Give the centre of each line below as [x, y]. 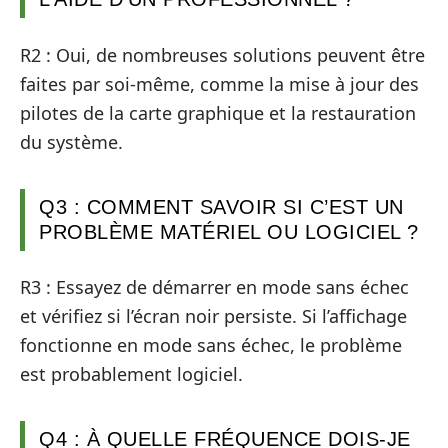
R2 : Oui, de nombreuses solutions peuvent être [222, 54]
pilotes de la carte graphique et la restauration [218, 112]
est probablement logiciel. [131, 374]
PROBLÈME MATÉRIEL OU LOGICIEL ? [229, 231]
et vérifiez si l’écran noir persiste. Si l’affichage [213, 316]
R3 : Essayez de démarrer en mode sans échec [214, 287]
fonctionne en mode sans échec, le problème [211, 345]
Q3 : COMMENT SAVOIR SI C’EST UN [221, 206]
